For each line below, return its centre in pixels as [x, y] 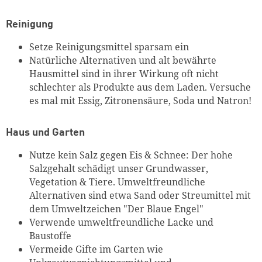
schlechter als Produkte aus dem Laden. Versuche [140, 87]
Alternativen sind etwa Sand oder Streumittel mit [140, 195]
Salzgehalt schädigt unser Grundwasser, [119, 168]
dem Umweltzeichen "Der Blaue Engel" [116, 208]
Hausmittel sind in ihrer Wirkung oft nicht [124, 74]
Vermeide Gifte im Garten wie [96, 249]
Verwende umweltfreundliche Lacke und [121, 222]
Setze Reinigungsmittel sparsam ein [109, 47]
